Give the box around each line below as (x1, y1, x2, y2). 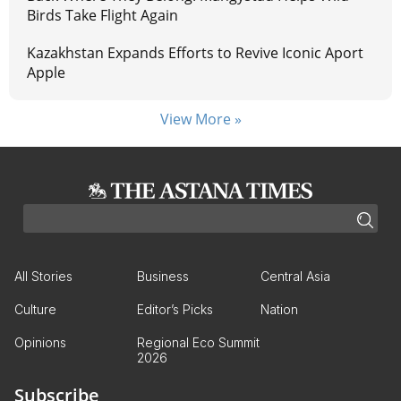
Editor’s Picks (137, 302, 214, 318)
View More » (159, 109, 242, 130)
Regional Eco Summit (137, 335, 260, 351)
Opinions (14, 335, 66, 351)
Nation (260, 302, 298, 318)
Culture (14, 302, 56, 318)
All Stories (14, 269, 73, 285)
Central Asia (260, 269, 330, 285)
